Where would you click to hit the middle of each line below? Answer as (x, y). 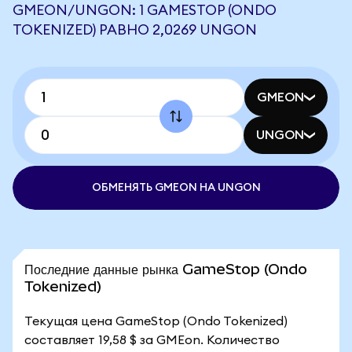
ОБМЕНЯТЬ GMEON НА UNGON (176, 188)
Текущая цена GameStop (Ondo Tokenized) (156, 321)
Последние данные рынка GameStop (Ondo (166, 269)
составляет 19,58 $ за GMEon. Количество (152, 340)
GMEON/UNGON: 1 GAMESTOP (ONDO (145, 10)
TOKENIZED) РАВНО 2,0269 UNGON (135, 30)
